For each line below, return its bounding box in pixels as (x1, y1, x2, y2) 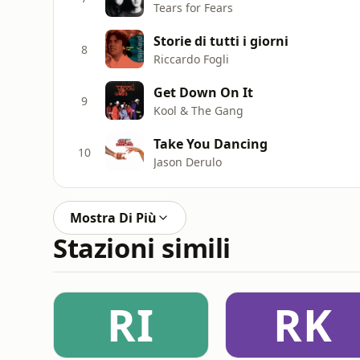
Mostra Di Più (70, 209, 157, 227)
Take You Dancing (153, 134, 268, 153)
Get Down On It (153, 83, 253, 101)
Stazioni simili (53, 230, 231, 266)
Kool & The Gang (153, 102, 243, 118)
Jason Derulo (153, 153, 222, 170)
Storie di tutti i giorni (153, 31, 288, 50)
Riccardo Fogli (153, 51, 229, 67)
